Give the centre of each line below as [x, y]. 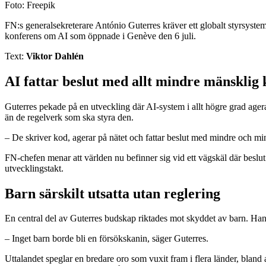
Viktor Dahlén [55, 56]
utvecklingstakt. [34, 168]
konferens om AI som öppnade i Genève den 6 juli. [100, 36]
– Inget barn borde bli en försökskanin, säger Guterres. [107, 239]
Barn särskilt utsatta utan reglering [113, 193]
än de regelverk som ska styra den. [69, 117]
